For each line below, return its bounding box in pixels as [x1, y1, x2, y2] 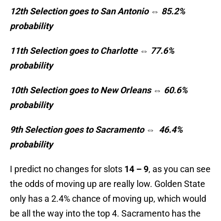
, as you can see [148, 164, 211, 175]
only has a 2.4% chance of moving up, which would [10, 193, 206, 204]
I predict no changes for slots [10, 164, 124, 175]
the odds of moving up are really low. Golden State [10, 179, 205, 189]
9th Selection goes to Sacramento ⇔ [10, 124, 155, 135]
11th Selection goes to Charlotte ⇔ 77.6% [10, 45, 174, 56]
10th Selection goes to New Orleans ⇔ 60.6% [10, 85, 187, 96]
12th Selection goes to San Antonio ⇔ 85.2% [10, 6, 185, 17]
